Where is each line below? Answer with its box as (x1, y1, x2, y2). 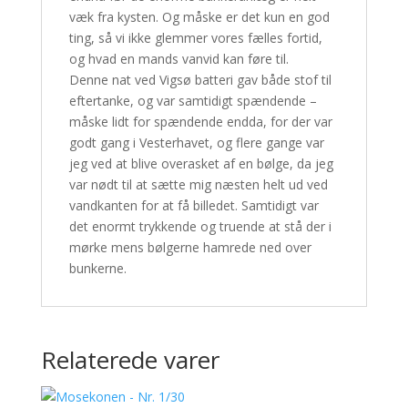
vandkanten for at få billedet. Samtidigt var (68, 197, 319, 214)
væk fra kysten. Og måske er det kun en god (68, 8, 330, 25)
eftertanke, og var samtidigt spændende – (68, 92, 317, 109)
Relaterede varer (40, 343, 219, 376)
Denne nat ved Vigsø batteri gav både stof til (68, 71, 331, 88)
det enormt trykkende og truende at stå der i (68, 218, 331, 235)
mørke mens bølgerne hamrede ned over (68, 239, 311, 256)
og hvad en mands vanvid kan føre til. (68, 50, 289, 67)
